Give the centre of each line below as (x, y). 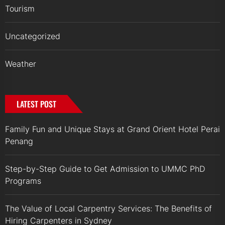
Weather (21, 64)
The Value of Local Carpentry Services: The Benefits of (108, 209)
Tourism (20, 9)
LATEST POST (36, 104)
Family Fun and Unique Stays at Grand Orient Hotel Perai (113, 129)
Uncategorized (33, 36)
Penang (19, 141)
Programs (23, 181)
